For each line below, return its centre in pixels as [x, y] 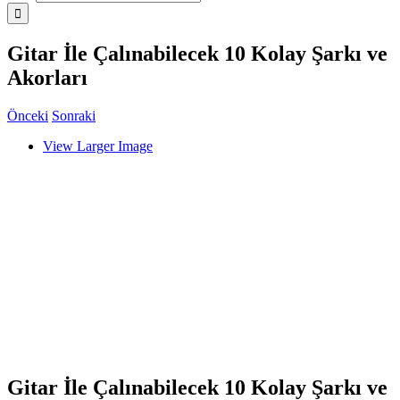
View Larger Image [98, 146]
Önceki [28, 115]
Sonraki [74, 115]
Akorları [47, 77]
